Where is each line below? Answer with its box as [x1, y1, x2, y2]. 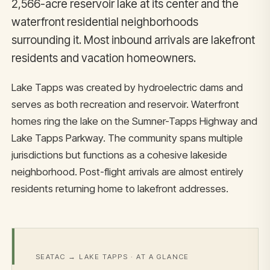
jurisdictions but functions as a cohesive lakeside [11, 148, 228, 161]
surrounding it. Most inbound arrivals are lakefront [11, 33, 256, 47]
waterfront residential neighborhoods [11, 14, 199, 29]
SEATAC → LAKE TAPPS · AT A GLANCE [35, 253, 189, 262]
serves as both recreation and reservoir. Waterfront [11, 98, 240, 110]
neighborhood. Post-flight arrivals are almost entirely [11, 165, 244, 178]
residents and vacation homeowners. [11, 51, 196, 65]
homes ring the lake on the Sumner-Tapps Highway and [11, 115, 258, 127]
